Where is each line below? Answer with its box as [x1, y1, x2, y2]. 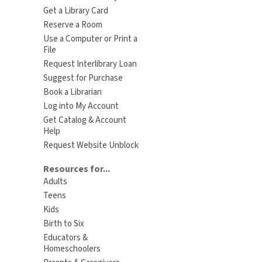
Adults [43, 175, 67, 188]
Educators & [43, 231, 88, 244]
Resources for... [43, 162, 110, 175]
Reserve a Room [43, 19, 102, 32]
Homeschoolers [43, 242, 101, 255]
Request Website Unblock [43, 139, 139, 152]
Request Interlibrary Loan [43, 58, 137, 71]
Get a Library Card [43, 5, 108, 18]
